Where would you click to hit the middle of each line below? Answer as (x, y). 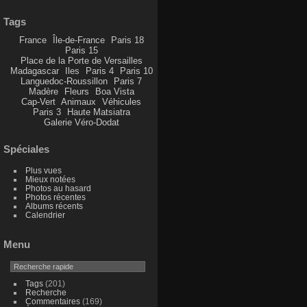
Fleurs (76, 92)
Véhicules (122, 102)
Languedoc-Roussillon (64, 82)
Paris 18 (127, 40)
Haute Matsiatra (98, 112)
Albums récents (54, 206)
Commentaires (52, 301)
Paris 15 (81, 51)
